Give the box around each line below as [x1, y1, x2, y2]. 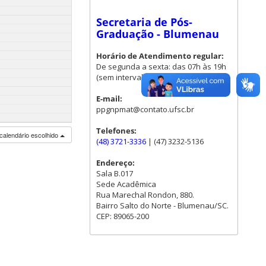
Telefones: [96, 125, 137, 136]
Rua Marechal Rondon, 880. [96, 189, 194, 200]
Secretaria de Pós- [96, 14, 192, 29]
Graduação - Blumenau [96, 26, 219, 41]
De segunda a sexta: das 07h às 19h [96, 61, 226, 72]
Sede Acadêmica [96, 178, 156, 189]
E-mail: [96, 93, 122, 104]
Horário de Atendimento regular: [96, 50, 224, 61]
